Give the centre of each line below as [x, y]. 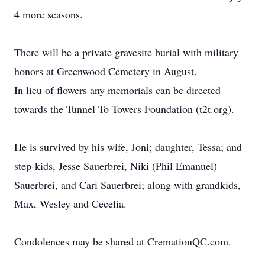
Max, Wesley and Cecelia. [70, 203]
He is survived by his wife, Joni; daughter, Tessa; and [128, 147]
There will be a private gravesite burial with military [126, 52]
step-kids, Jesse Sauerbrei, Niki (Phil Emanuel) [116, 166]
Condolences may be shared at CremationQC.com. [123, 241]
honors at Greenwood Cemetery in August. [106, 71]
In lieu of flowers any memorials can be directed [117, 90]
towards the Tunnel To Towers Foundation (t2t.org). [124, 109]
